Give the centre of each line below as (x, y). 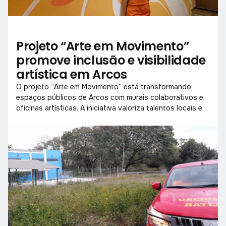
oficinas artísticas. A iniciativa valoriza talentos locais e (109, 108)
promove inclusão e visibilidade (111, 60)
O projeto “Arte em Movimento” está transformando (104, 87)
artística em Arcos (72, 74)
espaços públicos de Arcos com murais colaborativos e (110, 97)
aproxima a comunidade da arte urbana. (82, 118)
